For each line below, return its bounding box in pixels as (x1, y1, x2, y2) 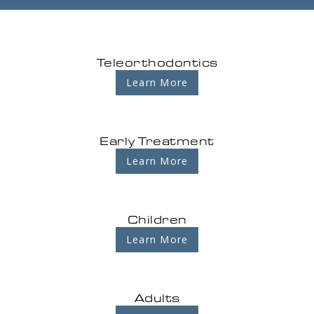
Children (127, 212, 187, 226)
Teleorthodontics (96, 55, 218, 69)
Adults (134, 290, 180, 305)
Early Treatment (100, 133, 214, 148)
